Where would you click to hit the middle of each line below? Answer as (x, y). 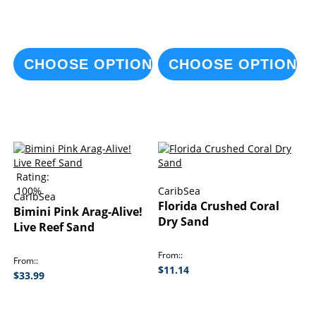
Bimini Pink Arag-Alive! (78, 212)
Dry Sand (183, 221)
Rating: (33, 177)
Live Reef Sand (54, 227)
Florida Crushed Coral (218, 206)
